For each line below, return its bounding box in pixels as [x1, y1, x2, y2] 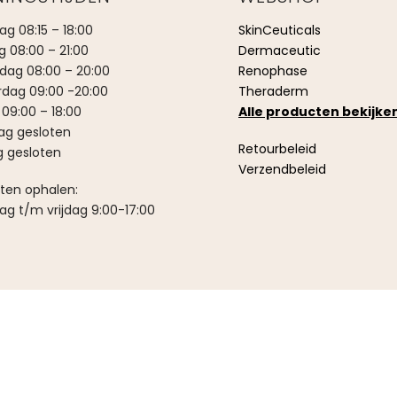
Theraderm [238, 82, 308, 100]
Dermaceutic [238, 41, 321, 59]
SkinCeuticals [238, 20, 321, 39]
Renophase [238, 61, 307, 80]
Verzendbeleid [238, 160, 326, 178]
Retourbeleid [238, 139, 316, 158]
